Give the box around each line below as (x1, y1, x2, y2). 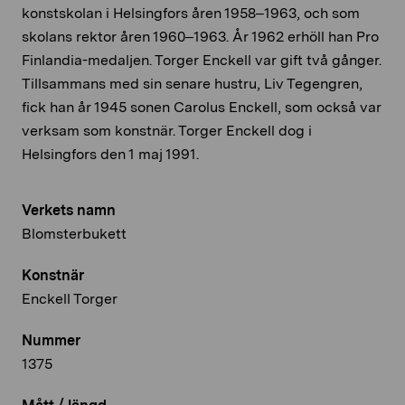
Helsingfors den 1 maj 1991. (22, 145, 199, 163)
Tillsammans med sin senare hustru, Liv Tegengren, (22, 74, 363, 92)
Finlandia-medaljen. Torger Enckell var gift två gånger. (22, 51, 381, 69)
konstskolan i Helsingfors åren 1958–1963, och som (22, 4, 360, 22)
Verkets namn (22, 201, 116, 219)
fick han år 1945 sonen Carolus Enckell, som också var (22, 98, 381, 116)
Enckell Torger (22, 289, 118, 307)
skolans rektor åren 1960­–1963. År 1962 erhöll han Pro (22, 27, 379, 45)
